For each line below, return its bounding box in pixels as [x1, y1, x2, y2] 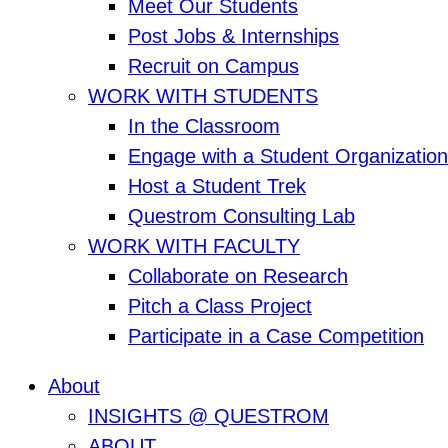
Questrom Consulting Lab [128, 205, 355, 228]
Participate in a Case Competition [128, 325, 424, 348]
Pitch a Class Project [128, 295, 312, 318]
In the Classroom [128, 115, 280, 138]
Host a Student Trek [128, 175, 306, 198]
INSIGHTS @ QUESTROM [88, 404, 329, 427]
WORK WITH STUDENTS [88, 85, 318, 108]
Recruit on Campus [128, 55, 299, 78]
